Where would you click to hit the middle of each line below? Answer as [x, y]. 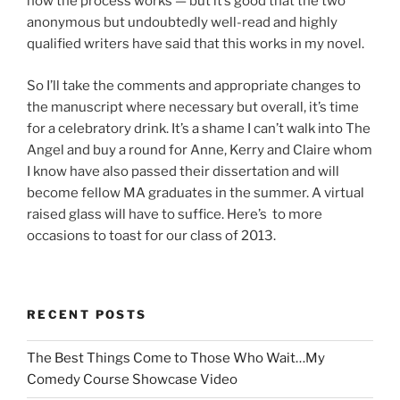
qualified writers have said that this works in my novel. [196, 44]
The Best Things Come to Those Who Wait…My [176, 358]
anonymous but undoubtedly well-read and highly [182, 23]
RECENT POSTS [87, 315]
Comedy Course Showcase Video [132, 380]
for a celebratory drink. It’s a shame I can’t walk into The [199, 128]
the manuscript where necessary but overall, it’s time [193, 107]
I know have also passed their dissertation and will [183, 171]
